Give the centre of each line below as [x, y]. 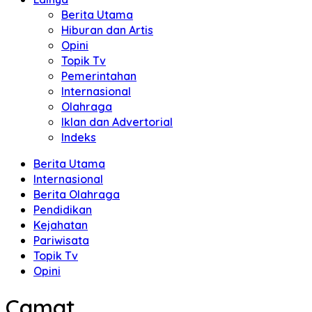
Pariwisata [61, 240]
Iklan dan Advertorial [117, 122]
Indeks [79, 137]
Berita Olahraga [77, 194]
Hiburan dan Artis [107, 30]
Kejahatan [61, 225]
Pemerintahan [99, 76]
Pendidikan [63, 210]
